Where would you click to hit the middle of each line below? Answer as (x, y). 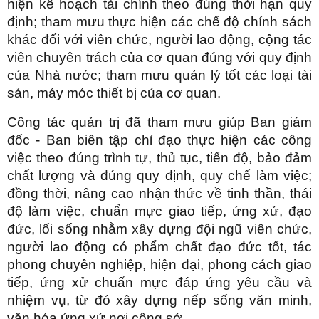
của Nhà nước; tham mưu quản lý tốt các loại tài (159, 75)
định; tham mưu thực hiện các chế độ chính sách (159, 21)
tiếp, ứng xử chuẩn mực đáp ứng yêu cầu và (159, 282)
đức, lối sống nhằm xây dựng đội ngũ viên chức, (159, 229)
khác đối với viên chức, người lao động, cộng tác (159, 39)
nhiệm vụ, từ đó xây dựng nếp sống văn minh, (159, 300)
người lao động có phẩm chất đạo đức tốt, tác (159, 246)
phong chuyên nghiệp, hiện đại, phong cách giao (159, 264)
